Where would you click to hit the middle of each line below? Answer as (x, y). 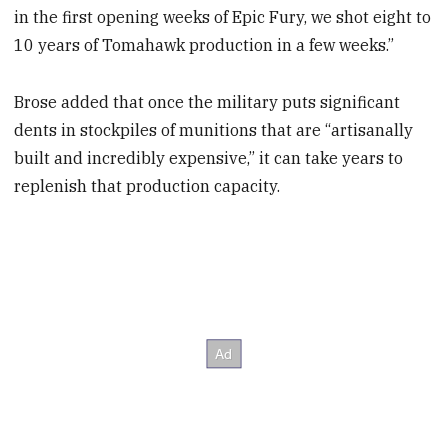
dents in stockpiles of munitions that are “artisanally (214, 130)
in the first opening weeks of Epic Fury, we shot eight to (223, 17)
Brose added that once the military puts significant (207, 102)
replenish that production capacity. (147, 186)
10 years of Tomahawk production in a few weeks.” (204, 45)
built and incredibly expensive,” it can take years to (209, 158)
